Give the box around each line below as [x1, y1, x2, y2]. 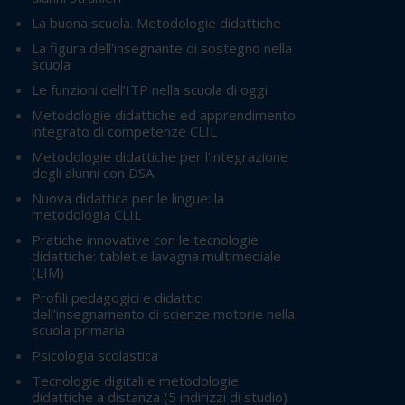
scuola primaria [32, 321, 125, 340]
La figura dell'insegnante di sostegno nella [32, 39, 292, 58]
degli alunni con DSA [32, 164, 154, 183]
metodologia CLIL [32, 205, 141, 224]
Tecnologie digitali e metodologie [32, 372, 239, 391]
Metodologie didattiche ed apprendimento [32, 106, 296, 125]
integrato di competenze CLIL [32, 122, 217, 141]
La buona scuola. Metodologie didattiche [32, 14, 281, 33]
